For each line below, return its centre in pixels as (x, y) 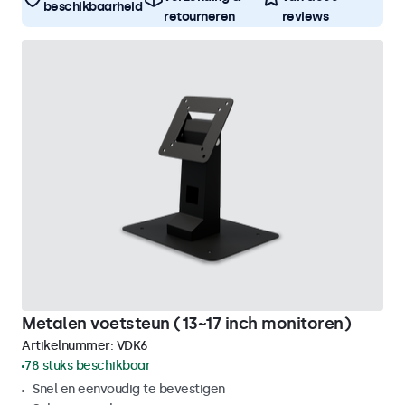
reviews (305, 17)
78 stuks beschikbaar (87, 366)
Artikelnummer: (69, 346)
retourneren (199, 17)
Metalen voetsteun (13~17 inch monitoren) (186, 324)
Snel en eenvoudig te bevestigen (129, 389)
